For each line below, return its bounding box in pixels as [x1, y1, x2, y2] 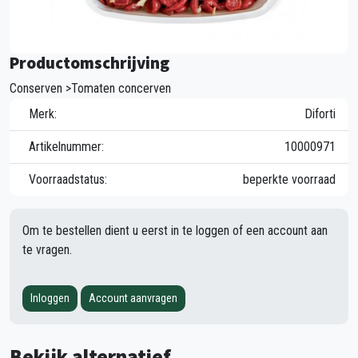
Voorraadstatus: [29, 171, 107, 187]
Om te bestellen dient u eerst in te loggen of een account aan [22, 222, 328, 238]
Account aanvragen [89, 291, 177, 304]
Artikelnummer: [29, 138, 104, 154]
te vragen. [22, 241, 72, 257]
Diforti [304, 105, 336, 121]
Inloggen [30, 291, 70, 304]
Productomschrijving [10, 51, 169, 74]
